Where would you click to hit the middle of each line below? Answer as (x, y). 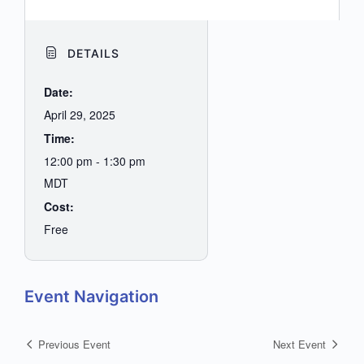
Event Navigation (91, 297)
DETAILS (91, 54)
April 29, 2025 (79, 115)
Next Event (299, 344)
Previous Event (74, 344)
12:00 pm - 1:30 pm (94, 161)
